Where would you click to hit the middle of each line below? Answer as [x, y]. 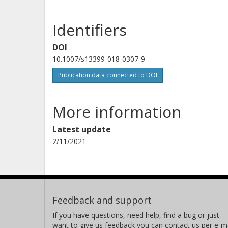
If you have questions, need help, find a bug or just [136, 215]
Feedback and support [102, 200]
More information [117, 111]
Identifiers [90, 30]
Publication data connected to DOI [108, 75]
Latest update [82, 129]
